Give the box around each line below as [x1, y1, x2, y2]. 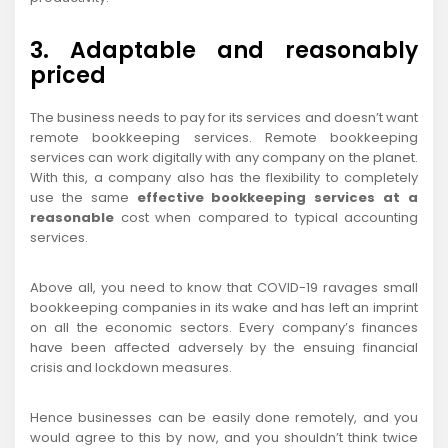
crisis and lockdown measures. [30, 358, 232, 378]
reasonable [30, 208, 114, 228]
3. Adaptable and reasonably [30, 35, 418, 67]
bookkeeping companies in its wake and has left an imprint [30, 298, 418, 318]
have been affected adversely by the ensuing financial [30, 338, 418, 358]
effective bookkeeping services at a [136, 188, 419, 208]
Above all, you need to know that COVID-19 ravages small [30, 278, 418, 298]
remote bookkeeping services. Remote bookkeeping [30, 128, 418, 148]
